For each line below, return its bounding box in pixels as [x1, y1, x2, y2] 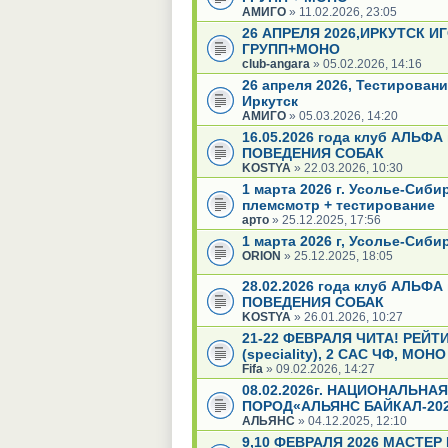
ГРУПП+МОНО [242, 40, 340, 57]
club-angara [242, 56, 310, 71]
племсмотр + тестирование [242, 196, 435, 213]
